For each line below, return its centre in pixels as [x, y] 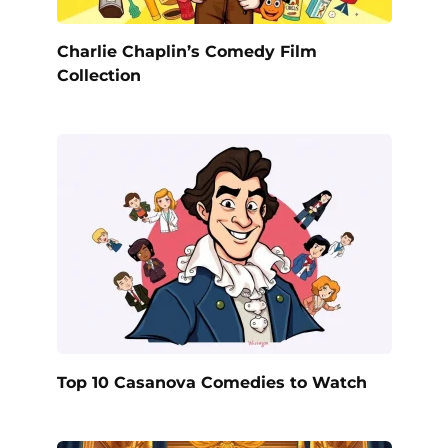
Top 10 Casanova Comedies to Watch [211, 382]
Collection [98, 75]
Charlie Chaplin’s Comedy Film [186, 51]
